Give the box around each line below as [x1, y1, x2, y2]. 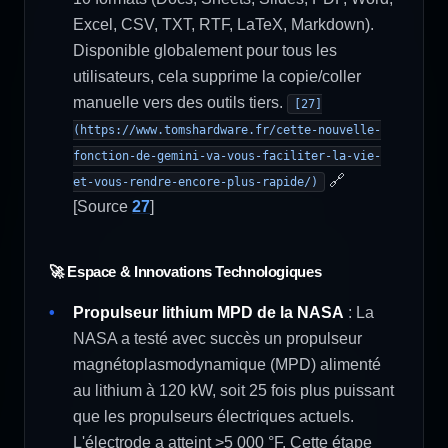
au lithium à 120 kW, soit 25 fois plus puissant [73, 382, 394, 399]
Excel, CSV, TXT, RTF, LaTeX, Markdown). [73, 16, 374, 33]
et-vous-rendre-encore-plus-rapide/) [73, 175, 318, 189]
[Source [73, 198, 132, 215]
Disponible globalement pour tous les [73, 42, 337, 59]
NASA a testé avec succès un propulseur [73, 330, 362, 347]
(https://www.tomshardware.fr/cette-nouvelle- [73, 123, 381, 137]
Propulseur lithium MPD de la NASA [73, 304, 344, 321]
